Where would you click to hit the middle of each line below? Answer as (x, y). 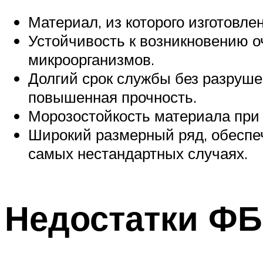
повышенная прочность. (112, 97)
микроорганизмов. (91, 60)
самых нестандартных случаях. (138, 154)
